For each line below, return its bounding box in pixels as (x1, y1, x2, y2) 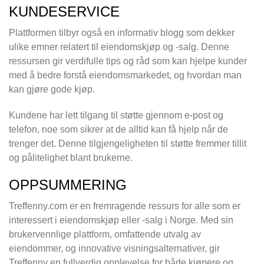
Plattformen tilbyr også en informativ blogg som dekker (9, 28, 235, 38)
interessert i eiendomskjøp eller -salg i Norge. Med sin (9, 215, 233, 226)
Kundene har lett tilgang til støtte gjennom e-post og (9, 110, 223, 121)
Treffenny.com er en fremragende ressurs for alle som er (9, 201, 240, 212)
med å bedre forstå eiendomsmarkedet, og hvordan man (9, 70, 242, 81)
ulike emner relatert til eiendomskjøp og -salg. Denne (9, 42, 229, 52)
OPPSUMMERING (9, 177, 127, 193)
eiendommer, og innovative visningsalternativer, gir (9, 243, 220, 254)
